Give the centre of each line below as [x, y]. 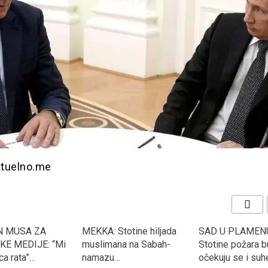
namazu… [101, 258]
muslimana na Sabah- [126, 245]
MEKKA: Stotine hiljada [129, 232]
